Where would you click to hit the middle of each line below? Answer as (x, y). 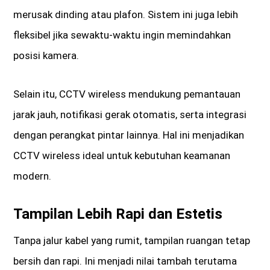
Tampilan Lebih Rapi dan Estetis (118, 214)
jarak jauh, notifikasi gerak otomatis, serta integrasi (130, 115)
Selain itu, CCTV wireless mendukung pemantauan (127, 94)
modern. (33, 176)
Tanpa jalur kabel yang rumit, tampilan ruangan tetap (132, 241)
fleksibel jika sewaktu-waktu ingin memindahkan (122, 35)
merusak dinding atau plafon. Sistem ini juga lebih (126, 15)
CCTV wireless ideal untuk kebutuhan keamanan (122, 156)
